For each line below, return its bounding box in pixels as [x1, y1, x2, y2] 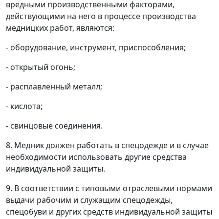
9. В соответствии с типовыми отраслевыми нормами [6, 183, 212, 194]
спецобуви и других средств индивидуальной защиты [6, 206, 212, 217]
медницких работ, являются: [6, 22, 114, 33]
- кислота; [6, 101, 43, 111]
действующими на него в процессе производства [6, 11, 196, 22]
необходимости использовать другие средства [6, 152, 187, 162]
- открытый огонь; [6, 62, 75, 72]
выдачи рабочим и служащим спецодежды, [6, 195, 173, 205]
